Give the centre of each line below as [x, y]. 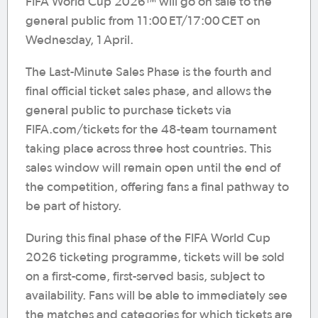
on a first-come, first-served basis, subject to [145, 277]
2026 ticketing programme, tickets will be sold [155, 258]
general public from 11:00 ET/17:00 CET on [143, 21]
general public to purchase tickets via [128, 111]
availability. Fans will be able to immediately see [157, 296]
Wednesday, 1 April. [79, 40]
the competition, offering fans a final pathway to [157, 187]
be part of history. [73, 207]
